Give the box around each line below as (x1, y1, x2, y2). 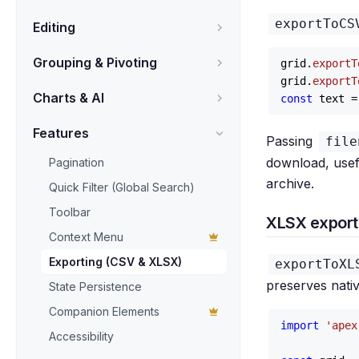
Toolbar (49, 205, 91, 219)
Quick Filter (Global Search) (49, 180, 195, 194)
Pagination (49, 155, 104, 169)
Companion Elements (49, 305, 159, 318)
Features (33, 125, 89, 141)
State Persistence (49, 280, 142, 293)
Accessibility (49, 329, 114, 343)
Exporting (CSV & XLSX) (49, 255, 182, 268)
